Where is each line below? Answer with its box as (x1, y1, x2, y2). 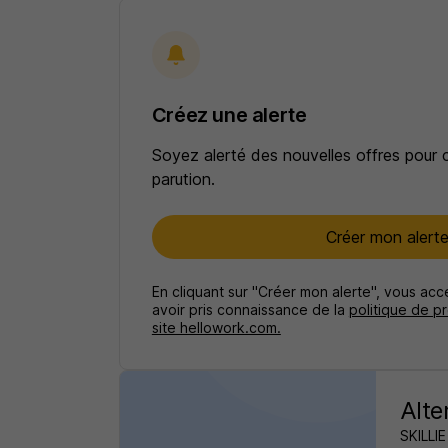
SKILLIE (399, 427, 446, 444)
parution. (151, 169, 215, 189)
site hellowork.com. (151, 319, 281, 336)
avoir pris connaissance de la (151, 301, 349, 318)
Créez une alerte (151, 103, 307, 127)
